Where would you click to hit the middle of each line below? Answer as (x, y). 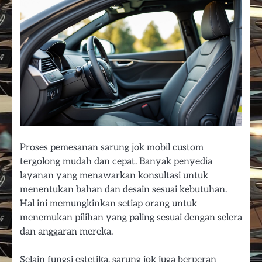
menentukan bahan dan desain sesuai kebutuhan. (123, 190)
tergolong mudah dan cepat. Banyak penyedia (116, 162)
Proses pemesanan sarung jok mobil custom (112, 148)
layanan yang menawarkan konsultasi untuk (114, 176)
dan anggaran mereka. (66, 232)
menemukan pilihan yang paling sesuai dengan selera (131, 218)
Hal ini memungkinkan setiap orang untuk (108, 204)
